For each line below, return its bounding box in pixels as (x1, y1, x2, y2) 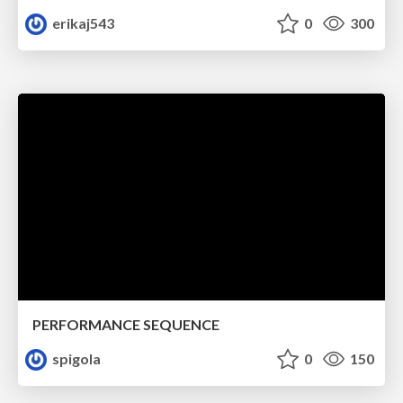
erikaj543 (49, 14, 115, 32)
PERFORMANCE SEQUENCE (32, 315, 219, 333)
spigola (49, 349, 102, 367)
